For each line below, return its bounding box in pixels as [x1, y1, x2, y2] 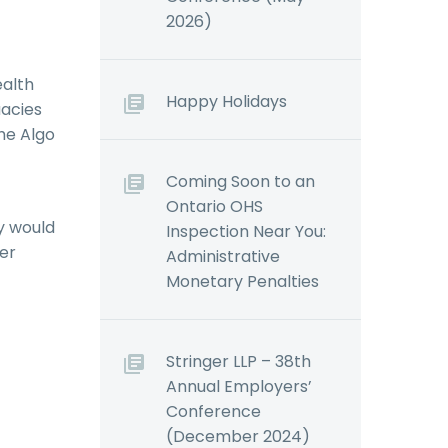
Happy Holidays [166, 90, 287, 113]
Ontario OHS [166, 195, 263, 218]
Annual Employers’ [166, 375, 312, 398]
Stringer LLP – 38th [166, 350, 311, 373]
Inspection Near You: [166, 220, 326, 243]
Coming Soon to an [166, 170, 315, 193]
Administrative [166, 245, 280, 268]
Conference [166, 400, 261, 423]
